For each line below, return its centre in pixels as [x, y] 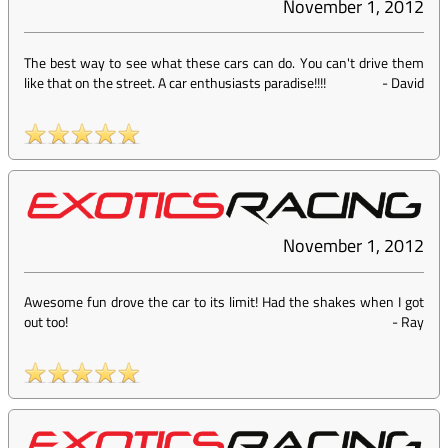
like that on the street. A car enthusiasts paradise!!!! [175, 83]
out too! [46, 322]
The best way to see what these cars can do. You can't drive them [224, 63]
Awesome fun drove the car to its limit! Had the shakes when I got [224, 302]
